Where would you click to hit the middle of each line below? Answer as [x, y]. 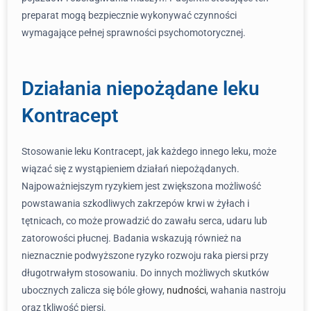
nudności [186, 290]
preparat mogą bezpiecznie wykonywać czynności [129, 15]
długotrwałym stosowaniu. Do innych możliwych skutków [145, 273]
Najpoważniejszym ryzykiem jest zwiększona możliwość [141, 186]
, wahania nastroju [246, 290]
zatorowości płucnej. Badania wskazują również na [132, 238]
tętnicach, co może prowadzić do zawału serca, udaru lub [144, 221]
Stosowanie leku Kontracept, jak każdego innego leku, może [149, 151]
